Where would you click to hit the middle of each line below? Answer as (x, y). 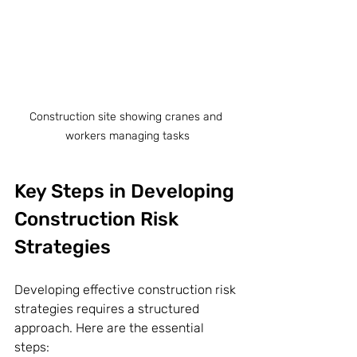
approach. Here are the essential (111, 328)
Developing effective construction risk (127, 289)
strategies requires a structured (108, 308)
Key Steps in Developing (127, 191)
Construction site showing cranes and (127, 116)
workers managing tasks (127, 135)
